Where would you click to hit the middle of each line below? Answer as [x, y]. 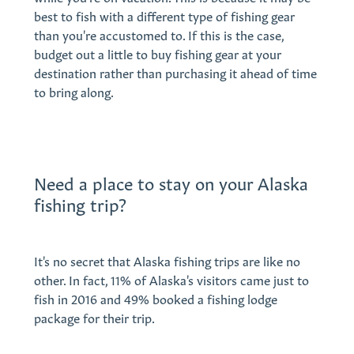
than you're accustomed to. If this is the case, [158, 34]
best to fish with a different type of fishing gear [164, 15]
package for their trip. [94, 316]
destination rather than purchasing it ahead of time [175, 72]
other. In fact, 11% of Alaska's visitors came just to [171, 279]
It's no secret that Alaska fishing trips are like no [167, 260]
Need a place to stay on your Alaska [171, 181]
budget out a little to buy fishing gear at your [157, 53]
